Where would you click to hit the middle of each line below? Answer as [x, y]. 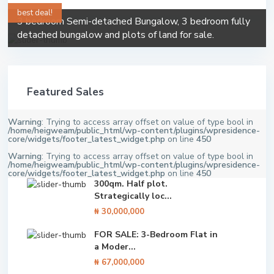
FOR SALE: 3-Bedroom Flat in [156, 235]
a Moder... [115, 247]
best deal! [35, 13]
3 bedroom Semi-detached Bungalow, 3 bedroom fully [134, 21]
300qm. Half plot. [131, 184]
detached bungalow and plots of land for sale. [116, 35]
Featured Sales [65, 92]
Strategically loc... [133, 196]
